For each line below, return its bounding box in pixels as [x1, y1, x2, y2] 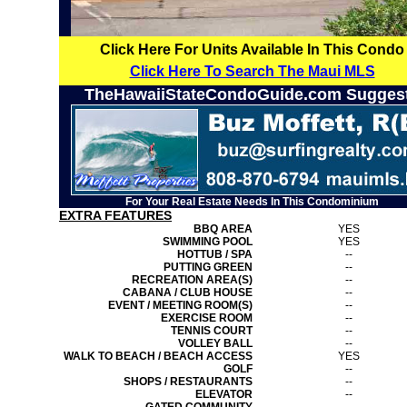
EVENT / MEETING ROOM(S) [108, 299, 253, 312]
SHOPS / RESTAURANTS [124, 375, 253, 388]
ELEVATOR [195, 388, 253, 401]
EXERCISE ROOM [161, 312, 253, 324]
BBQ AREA [194, 223, 253, 235]
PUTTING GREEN [164, 261, 253, 273]
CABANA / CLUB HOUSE [123, 286, 253, 299]
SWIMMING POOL [163, 235, 253, 248]
